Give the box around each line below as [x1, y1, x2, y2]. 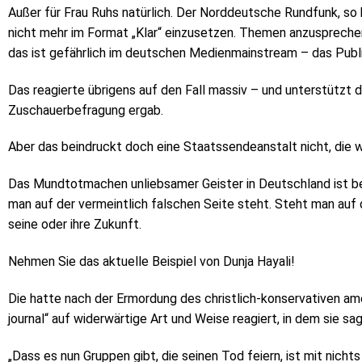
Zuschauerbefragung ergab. [8, 102, 163, 118]
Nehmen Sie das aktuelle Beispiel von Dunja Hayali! [8, 253, 295, 269]
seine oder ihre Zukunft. [8, 217, 141, 233]
